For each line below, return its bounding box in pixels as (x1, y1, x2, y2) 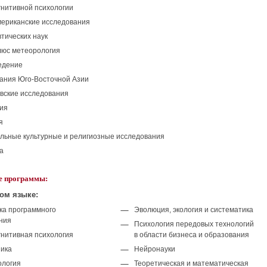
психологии (33, 4, 73, 12)
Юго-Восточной (18, 75, 70, 83)
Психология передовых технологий (134, 220, 254, 228)
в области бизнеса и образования (134, 231, 249, 239)
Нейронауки (134, 245, 175, 253)
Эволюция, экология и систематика (134, 206, 253, 214)
